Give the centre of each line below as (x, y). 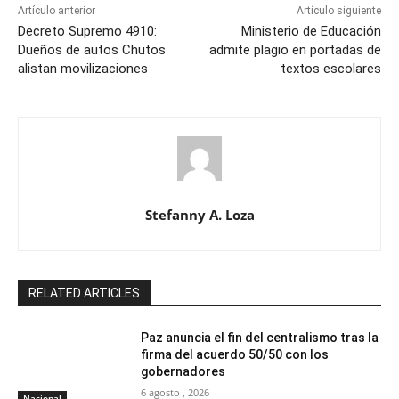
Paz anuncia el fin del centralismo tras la (260, 338)
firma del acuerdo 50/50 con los (235, 355)
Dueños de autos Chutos (92, 50)
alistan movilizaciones (83, 69)
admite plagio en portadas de (295, 50)
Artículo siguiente (338, 11)
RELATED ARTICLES (84, 293)
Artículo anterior (57, 11)
